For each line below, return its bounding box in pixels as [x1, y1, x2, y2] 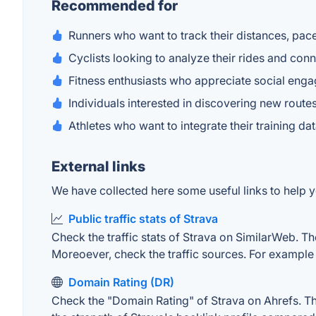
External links [51, 158, 145, 175]
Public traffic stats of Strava [68, 212, 218, 226]
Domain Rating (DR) [68, 275, 174, 289]
